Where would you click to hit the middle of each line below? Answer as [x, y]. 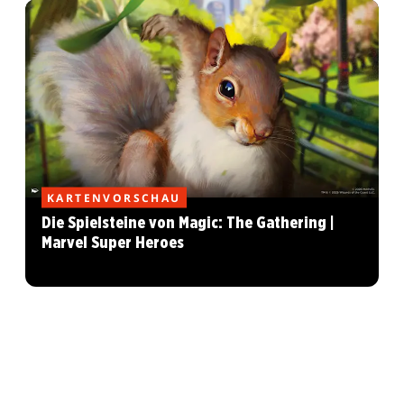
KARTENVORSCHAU [114, 197]
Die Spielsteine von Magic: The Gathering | [188, 224]
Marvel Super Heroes [113, 243]
